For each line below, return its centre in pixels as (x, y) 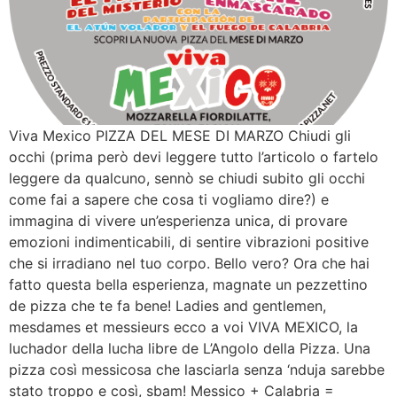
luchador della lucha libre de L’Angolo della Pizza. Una (190, 348)
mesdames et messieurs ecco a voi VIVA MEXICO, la (183, 327)
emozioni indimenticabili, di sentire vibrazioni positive (189, 241)
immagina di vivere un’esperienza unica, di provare (178, 220)
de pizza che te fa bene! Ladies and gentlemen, (167, 305)
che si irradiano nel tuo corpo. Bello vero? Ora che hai (189, 263)
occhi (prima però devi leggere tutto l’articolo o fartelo (194, 156)
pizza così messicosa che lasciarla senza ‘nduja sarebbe (197, 369)
